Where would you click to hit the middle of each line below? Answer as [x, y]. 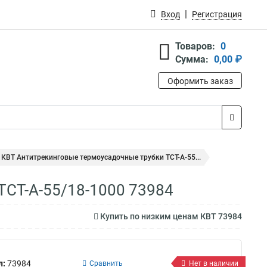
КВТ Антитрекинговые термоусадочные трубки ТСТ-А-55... [101, 157]
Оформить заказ [200, 81]
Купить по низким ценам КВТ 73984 [170, 216]
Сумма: [192, 59]
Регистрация [217, 14]
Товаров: [195, 46]
